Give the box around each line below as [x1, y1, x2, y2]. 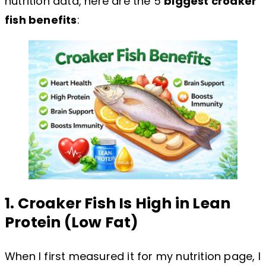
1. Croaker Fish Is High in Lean [5, 193, 231, 214]
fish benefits [5, 12, 77, 27]
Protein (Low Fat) [5, 212, 139, 233]
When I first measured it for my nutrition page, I [5, 249, 261, 264]
